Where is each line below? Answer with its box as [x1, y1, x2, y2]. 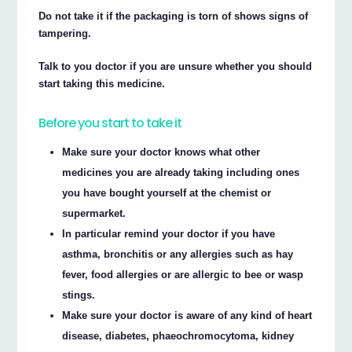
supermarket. [62, 207, 126, 219]
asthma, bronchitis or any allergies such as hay [62, 247, 294, 260]
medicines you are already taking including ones [62, 166, 300, 178]
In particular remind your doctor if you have [62, 227, 276, 240]
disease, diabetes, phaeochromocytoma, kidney [62, 329, 295, 342]
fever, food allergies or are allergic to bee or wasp [62, 268, 304, 280]
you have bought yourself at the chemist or [62, 186, 272, 199]
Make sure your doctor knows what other [62, 145, 261, 158]
